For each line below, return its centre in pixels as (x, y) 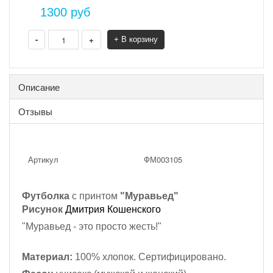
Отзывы (35, 111)
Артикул (43, 159)
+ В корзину (136, 39)
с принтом (95, 196)
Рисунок (42, 209)
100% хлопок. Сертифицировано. (149, 257)
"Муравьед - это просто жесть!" (92, 226)
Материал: (47, 257)
